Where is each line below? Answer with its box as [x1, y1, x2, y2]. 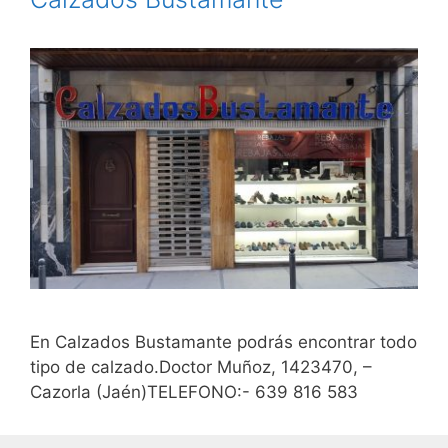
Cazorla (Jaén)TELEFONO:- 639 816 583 [30, 382, 358, 403]
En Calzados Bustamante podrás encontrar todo [30, 332, 417, 353]
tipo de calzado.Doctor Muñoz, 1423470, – [30, 357, 372, 378]
